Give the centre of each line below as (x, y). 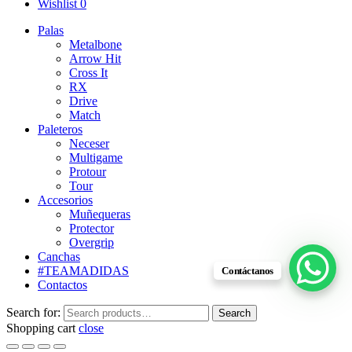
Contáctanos (247, 271)
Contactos (62, 284)
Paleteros (60, 129)
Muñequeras (100, 214)
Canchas (59, 256)
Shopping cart (41, 328)
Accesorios (65, 200)
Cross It (88, 72)
